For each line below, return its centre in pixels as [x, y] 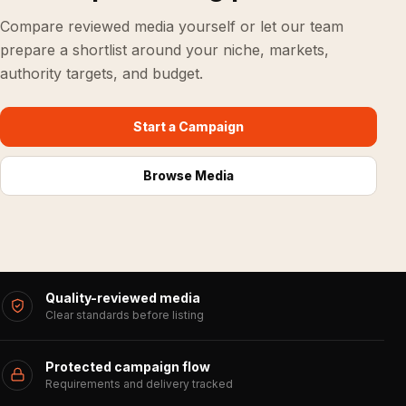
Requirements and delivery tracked [139, 383]
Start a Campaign [188, 126]
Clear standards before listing [125, 314]
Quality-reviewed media [123, 297]
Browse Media [188, 175]
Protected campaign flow [128, 366]
